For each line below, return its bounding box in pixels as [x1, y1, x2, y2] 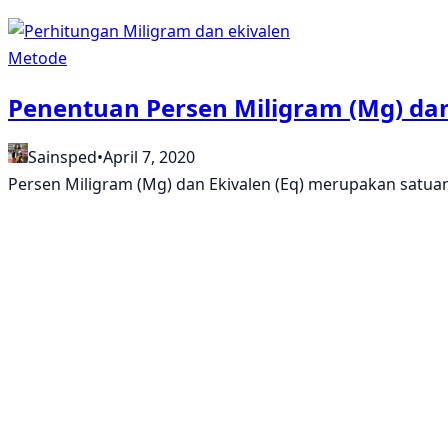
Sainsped [28, 145, 97, 168]
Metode [8, 46, 67, 69]
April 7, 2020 [103, 145, 195, 168]
